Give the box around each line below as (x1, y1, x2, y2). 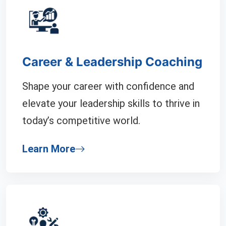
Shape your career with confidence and (22, 80, 194, 92)
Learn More (22, 143, 75, 155)
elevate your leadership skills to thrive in (22, 97, 200, 109)
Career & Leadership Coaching (22, 54, 202, 69)
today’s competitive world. (22, 115, 140, 127)
